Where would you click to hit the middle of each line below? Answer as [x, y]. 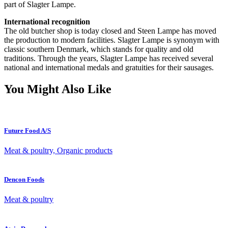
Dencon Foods [24, 180]
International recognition [47, 21]
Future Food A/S [27, 130]
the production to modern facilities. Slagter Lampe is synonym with [112, 40]
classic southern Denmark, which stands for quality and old [99, 49]
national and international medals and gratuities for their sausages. [109, 67]
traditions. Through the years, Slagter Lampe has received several [109, 58]
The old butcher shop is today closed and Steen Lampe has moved [110, 31]
